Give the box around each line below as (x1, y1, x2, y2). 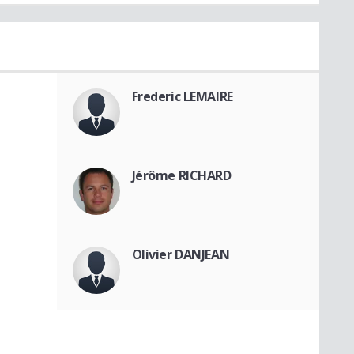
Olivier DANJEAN (131, 245, 230, 263)
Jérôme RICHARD (131, 166, 232, 184)
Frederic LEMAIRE (131, 87, 233, 105)
